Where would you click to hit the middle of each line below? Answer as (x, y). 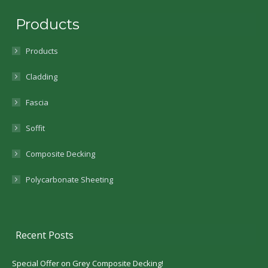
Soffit (35, 128)
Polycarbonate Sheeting (69, 180)
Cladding (42, 77)
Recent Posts (45, 235)
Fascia (37, 103)
